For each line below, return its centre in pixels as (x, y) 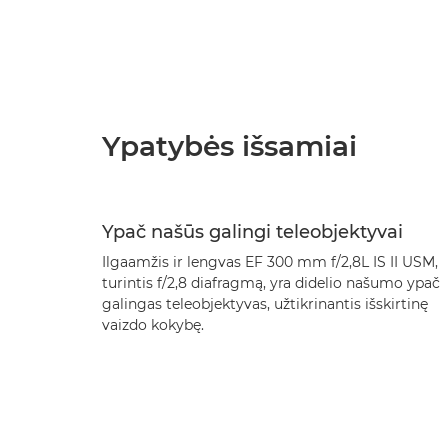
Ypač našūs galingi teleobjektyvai (252, 232)
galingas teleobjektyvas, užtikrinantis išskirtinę (265, 304)
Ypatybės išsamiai (229, 146)
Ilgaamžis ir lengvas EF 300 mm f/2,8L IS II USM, (270, 262)
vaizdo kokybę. (153, 325)
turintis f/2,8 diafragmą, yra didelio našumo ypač (271, 283)
